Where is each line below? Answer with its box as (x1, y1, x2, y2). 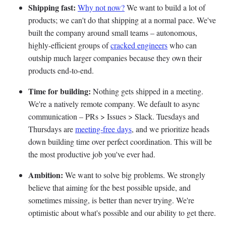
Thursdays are (28, 124, 75, 135)
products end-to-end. (28, 65, 94, 76)
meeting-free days (75, 124, 132, 135)
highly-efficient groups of (28, 40, 110, 51)
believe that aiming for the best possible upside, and (28, 182, 191, 193)
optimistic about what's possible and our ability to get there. (28, 207, 216, 218)
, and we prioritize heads (132, 124, 209, 135)
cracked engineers (110, 40, 167, 51)
